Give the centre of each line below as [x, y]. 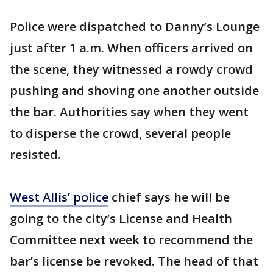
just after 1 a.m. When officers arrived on [131, 48]
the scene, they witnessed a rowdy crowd [131, 69]
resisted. [35, 154]
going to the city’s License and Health [121, 218]
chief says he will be [169, 197]
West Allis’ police [59, 197]
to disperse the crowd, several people [120, 133]
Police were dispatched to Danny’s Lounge [135, 27]
